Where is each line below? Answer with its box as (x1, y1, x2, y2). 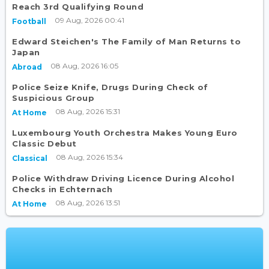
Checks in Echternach (12, 184, 112, 194)
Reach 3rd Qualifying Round (12, 1, 144, 11)
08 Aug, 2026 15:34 (56, 152, 123, 162)
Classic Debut (12, 138, 77, 148)
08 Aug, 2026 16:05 (50, 61, 118, 70)
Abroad (12, 62, 42, 71)
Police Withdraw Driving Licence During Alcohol (12, 173, 234, 183)
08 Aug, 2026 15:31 (55, 106, 120, 116)
